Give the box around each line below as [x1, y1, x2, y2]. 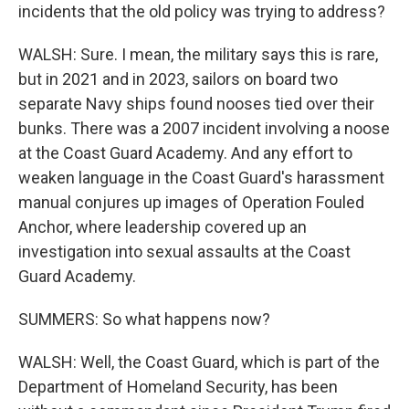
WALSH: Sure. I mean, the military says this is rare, [18, 45, 378, 64]
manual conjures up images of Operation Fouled [18, 193, 364, 212]
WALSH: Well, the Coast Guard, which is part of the [18, 352, 380, 372]
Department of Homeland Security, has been [18, 377, 338, 396]
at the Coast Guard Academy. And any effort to [18, 143, 352, 163]
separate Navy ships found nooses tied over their [18, 94, 374, 113]
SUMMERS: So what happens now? [18, 309, 270, 329]
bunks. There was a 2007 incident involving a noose [18, 119, 390, 138]
